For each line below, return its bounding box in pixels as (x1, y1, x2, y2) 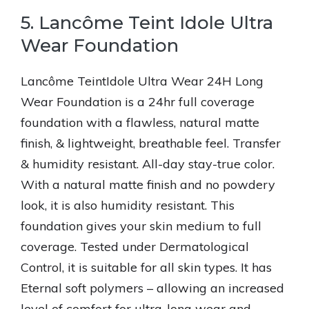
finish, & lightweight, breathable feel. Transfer (21, 135, 281, 151)
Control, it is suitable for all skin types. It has (21, 259, 272, 275)
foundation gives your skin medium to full (21, 218, 261, 234)
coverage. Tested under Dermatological (21, 239, 249, 255)
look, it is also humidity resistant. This (21, 197, 235, 213)
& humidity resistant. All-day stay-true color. (21, 156, 275, 172)
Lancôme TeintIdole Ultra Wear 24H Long (21, 73, 263, 89)
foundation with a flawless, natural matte (21, 114, 259, 130)
